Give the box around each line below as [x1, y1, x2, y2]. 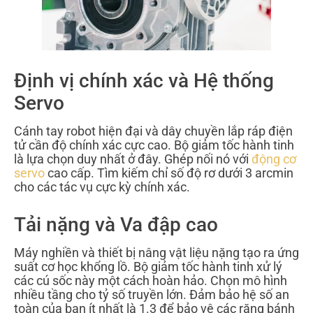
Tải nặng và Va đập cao [14, 213, 218, 237]
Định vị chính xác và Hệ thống [14, 69, 274, 93]
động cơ [252, 152, 296, 167]
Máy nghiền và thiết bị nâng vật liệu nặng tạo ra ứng [14, 245, 299, 261]
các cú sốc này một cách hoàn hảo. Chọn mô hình [14, 273, 287, 289]
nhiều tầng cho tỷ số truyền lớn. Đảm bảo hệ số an [14, 287, 289, 303]
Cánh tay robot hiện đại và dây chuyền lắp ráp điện [14, 124, 293, 139]
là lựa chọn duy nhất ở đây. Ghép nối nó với [14, 152, 252, 167]
